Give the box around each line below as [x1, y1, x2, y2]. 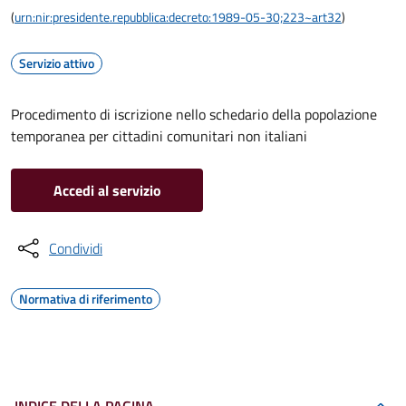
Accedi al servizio [53, 179, 161, 201]
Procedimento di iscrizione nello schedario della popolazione [11, 103, 377, 125]
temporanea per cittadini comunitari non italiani [11, 125, 307, 147]
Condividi [49, 237, 102, 259]
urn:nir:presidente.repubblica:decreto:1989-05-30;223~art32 [14, 7, 342, 26]
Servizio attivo [19, 53, 94, 72]
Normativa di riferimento [19, 289, 152, 308]
